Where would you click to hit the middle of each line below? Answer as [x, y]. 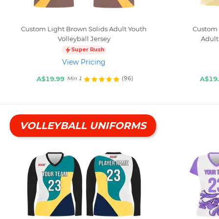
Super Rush [88, 50]
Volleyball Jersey [84, 38]
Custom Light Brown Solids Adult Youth [84, 29]
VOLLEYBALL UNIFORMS [83, 125]
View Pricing [84, 62]
